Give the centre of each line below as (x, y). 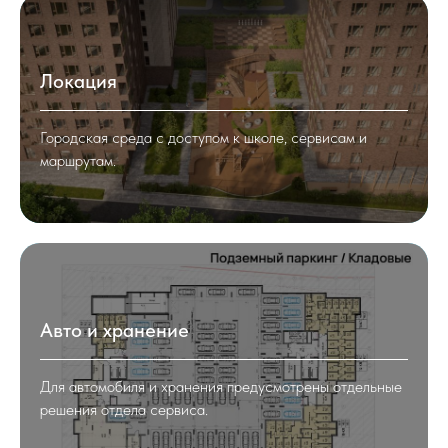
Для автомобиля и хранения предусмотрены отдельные (221, 386)
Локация (78, 81)
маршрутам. (78, 161)
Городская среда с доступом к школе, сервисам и (203, 138)
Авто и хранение (114, 329)
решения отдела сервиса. (124, 409)
